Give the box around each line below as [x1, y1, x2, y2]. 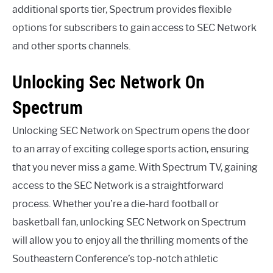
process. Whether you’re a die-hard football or [12, 198, 219, 210]
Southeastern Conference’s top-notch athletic [12, 253, 218, 264]
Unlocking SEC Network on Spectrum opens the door [12, 125, 250, 136]
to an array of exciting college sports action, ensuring [12, 143, 249, 155]
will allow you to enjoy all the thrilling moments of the [12, 235, 248, 246]
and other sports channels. [12, 40, 130, 52]
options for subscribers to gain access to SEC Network [12, 21, 257, 34]
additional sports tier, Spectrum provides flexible [12, 3, 232, 15]
